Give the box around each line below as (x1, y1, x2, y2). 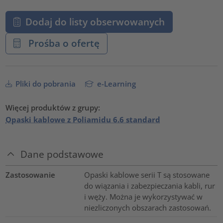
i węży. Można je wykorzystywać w (84, 192, 203, 202)
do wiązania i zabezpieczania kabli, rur (84, 181, 215, 191)
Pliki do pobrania (13, 78, 76, 89)
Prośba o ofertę (25, 37, 100, 50)
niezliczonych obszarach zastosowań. (84, 203, 211, 213)
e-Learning (95, 78, 136, 89)
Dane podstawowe (20, 147, 104, 160)
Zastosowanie (5, 170, 56, 180)
